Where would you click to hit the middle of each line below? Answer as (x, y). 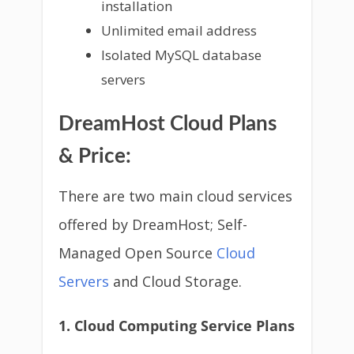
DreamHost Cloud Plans (168, 124)
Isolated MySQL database (181, 55)
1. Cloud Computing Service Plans (177, 326)
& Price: (95, 156)
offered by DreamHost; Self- (153, 224)
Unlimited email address (179, 30)
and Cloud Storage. (175, 281)
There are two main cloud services (175, 196)
